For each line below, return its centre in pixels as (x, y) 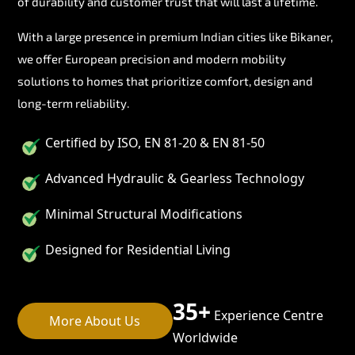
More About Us (95, 321)
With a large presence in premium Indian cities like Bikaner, (175, 36)
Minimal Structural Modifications (144, 214)
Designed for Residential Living (138, 249)
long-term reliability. (73, 103)
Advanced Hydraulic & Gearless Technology (175, 178)
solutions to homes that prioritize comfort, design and (165, 80)
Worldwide (205, 337)
